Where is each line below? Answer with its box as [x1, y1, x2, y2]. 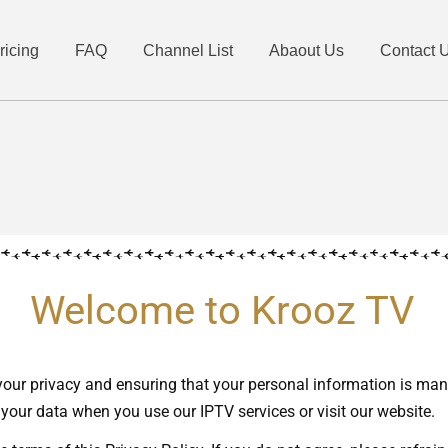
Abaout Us [269, 42, 344, 59]
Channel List [143, 42, 233, 59]
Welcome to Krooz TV [29, 287, 414, 335]
